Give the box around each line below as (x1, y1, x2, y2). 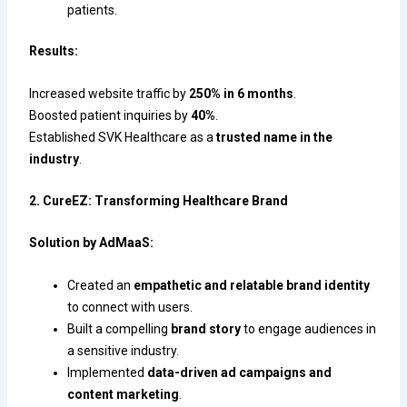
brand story (171, 321, 242, 336)
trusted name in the (216, 129, 333, 144)
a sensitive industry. (67, 342, 180, 358)
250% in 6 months (189, 85, 294, 101)
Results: (29, 44, 79, 59)
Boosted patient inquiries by (29, 107, 192, 123)
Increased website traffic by (29, 85, 190, 101)
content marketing (67, 386, 180, 402)
